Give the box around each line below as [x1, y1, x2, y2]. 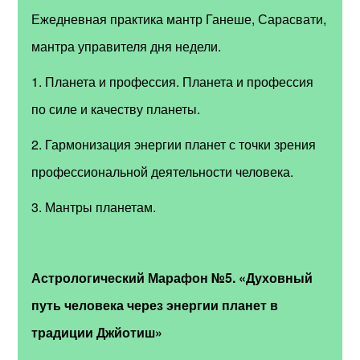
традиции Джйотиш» [31, 323, 163, 342]
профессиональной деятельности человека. [31, 162, 294, 182]
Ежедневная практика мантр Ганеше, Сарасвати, [31, 10, 327, 29]
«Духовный [239, 268, 313, 288]
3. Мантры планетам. [31, 198, 157, 217]
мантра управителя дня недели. [31, 37, 222, 56]
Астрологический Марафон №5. [31, 268, 239, 288]
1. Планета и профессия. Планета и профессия [31, 72, 314, 92]
